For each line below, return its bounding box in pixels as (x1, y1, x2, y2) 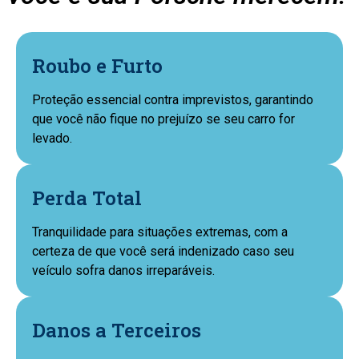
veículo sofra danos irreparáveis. (32, 263, 215, 278)
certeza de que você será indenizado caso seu (32, 244, 294, 259)
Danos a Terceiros (32, 317, 201, 343)
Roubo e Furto (32, 53, 163, 79)
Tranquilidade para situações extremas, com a (32, 224, 288, 240)
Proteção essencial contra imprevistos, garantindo (32, 92, 313, 107)
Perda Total (32, 185, 142, 211)
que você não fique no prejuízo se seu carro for (32, 111, 295, 127)
